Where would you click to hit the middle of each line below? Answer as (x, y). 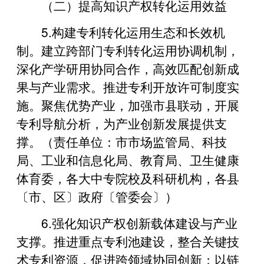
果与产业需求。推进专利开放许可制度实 (128, 86)
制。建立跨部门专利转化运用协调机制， (128, 50)
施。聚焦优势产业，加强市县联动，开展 (128, 105)
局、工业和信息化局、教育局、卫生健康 (128, 159)
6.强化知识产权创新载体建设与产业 (139, 222)
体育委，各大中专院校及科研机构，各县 (128, 178)
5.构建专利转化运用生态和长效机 (133, 32)
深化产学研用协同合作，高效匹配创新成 (128, 68)
